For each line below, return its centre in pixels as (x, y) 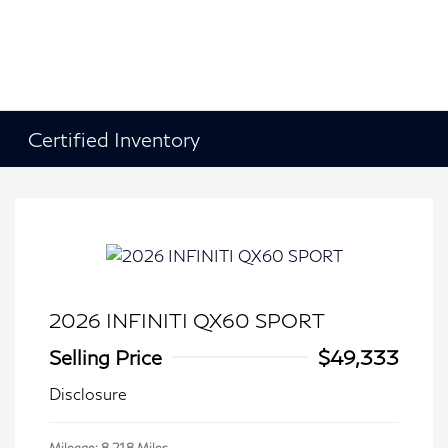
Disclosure (88, 393)
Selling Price (105, 357)
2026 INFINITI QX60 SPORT (187, 320)
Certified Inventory (114, 139)
